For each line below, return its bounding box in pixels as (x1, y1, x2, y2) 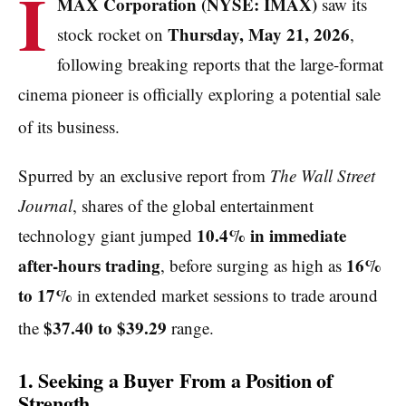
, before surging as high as (160, 253, 346, 276)
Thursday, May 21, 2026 (168, 21, 350, 46)
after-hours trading (18, 252, 160, 277)
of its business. (18, 115, 120, 139)
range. (167, 316, 214, 340)
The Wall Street (270, 163, 375, 187)
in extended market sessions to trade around (72, 283, 378, 306)
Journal (18, 193, 72, 217)
